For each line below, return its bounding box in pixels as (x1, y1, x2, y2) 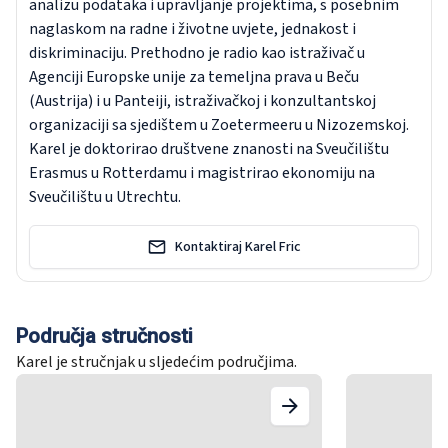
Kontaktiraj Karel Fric (175, 236, 301, 257)
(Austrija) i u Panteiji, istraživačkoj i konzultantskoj (29, 90, 376, 112)
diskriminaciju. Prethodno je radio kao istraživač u (29, 42, 365, 64)
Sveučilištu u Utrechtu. (29, 186, 181, 208)
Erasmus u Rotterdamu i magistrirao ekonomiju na (29, 162, 375, 184)
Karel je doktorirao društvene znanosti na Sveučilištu (29, 138, 389, 160)
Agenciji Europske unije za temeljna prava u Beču (29, 66, 359, 88)
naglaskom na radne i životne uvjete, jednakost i (29, 18, 356, 40)
